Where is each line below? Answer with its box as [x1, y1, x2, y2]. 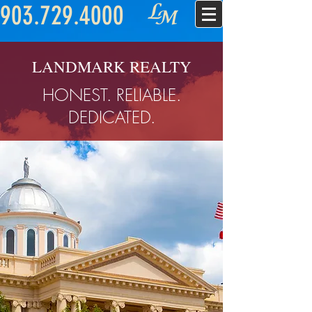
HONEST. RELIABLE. [42, 84, 181, 106]
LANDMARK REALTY [31, 56, 192, 77]
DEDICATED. [68, 106, 155, 128]
